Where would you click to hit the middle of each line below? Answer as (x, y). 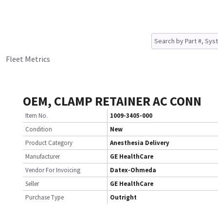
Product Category (49, 143)
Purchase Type (45, 197)
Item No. (36, 116)
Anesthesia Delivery (140, 143)
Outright (123, 197)
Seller (32, 184)
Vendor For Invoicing (53, 170)
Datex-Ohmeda (133, 170)
